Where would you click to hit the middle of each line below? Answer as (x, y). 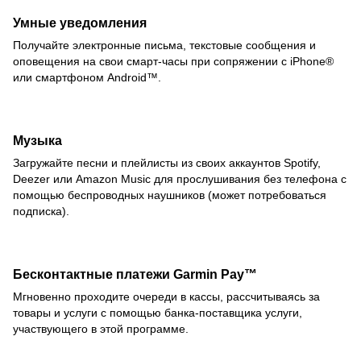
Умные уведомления (80, 23)
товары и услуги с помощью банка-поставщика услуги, (158, 312)
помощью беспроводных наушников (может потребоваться (170, 195)
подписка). (41, 211)
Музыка (37, 140)
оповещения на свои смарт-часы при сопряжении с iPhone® (173, 62)
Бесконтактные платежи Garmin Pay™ (135, 274)
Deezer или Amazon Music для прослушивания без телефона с (180, 178)
